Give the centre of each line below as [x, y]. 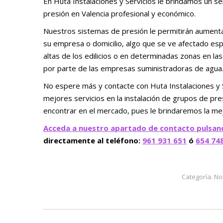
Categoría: [198, 176]
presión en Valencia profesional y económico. [119, 13]
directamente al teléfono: [93, 140]
